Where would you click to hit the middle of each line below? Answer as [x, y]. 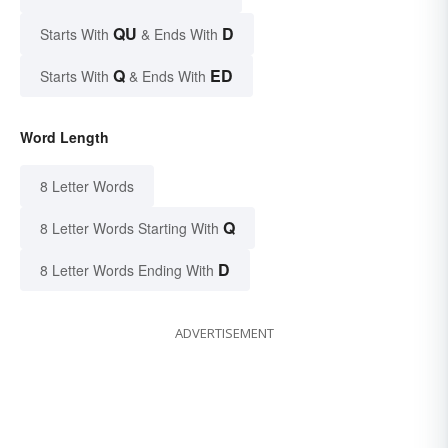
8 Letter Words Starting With [129, 228]
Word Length [64, 137]
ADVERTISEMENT [224, 333]
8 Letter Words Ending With [127, 270]
